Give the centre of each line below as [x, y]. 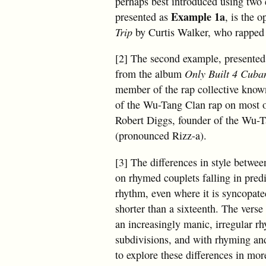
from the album [150, 74]
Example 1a [198, 17]
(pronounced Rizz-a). [161, 136]
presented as [143, 17]
